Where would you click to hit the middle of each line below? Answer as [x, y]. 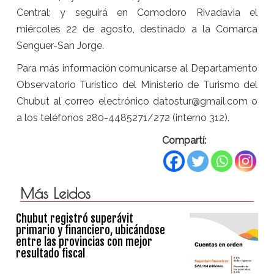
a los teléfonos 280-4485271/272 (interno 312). [123, 117]
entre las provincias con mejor [84, 241]
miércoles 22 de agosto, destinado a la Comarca [137, 29]
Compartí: [184, 140]
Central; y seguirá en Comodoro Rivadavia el [137, 12]
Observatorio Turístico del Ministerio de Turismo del [137, 84]
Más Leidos [55, 193]
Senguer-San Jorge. [60, 45]
